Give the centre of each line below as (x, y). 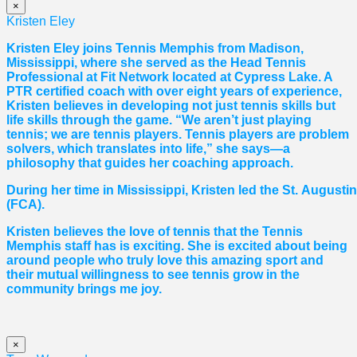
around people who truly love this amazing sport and (165, 261)
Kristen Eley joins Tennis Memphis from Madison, (155, 49)
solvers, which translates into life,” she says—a (148, 149)
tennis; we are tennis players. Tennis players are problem (178, 135)
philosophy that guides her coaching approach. (150, 163)
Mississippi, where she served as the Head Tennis (156, 63)
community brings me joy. (84, 289)
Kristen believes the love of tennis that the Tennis (155, 232)
